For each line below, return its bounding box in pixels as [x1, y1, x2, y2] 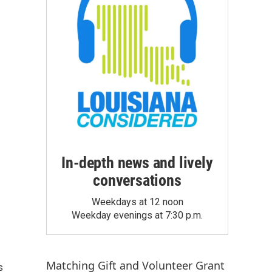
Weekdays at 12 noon [91, 196, 183, 208]
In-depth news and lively [61, 154, 213, 172]
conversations [93, 171, 182, 190]
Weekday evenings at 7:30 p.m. [72, 209, 203, 222]
